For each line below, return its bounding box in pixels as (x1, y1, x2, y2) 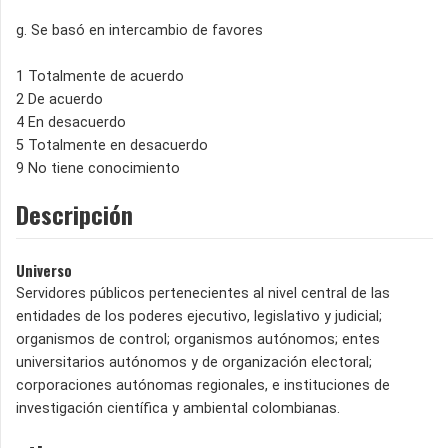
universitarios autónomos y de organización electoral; (16, 353, 372, 371)
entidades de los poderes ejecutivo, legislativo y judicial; (16, 307, 382, 325)
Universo (16, 259, 72, 281)
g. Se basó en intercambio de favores (16, 21, 263, 39)
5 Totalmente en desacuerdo (16, 136, 208, 154)
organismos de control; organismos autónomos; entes (16, 330, 380, 348)
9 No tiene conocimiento (16, 159, 180, 177)
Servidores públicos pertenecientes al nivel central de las (16, 284, 390, 302)
